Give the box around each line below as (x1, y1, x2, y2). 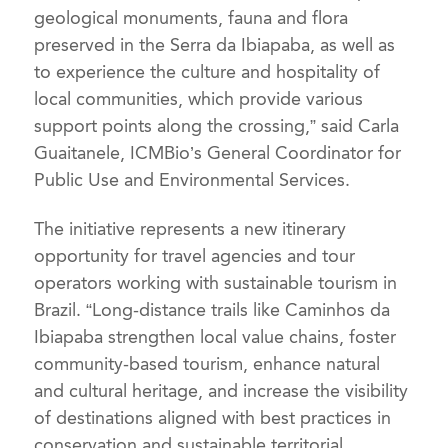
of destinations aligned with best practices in (34, 407, 392, 430)
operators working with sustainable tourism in (34, 272, 398, 295)
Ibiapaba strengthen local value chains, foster (34, 326, 397, 349)
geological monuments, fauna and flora (34, 7, 349, 30)
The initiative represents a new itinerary (34, 218, 347, 241)
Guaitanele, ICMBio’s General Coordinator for (34, 142, 402, 165)
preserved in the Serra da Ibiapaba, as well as (34, 34, 396, 57)
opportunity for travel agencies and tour (34, 245, 356, 268)
